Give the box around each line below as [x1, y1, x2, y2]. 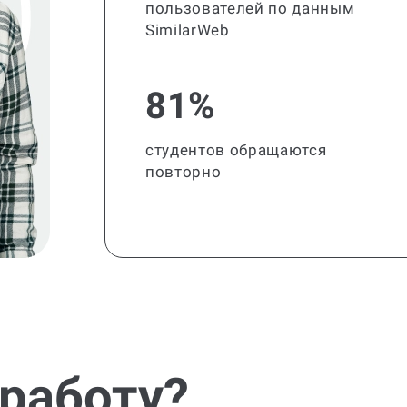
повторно [145, 163, 222, 181]
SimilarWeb [145, 21, 230, 39]
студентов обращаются [145, 141, 327, 159]
